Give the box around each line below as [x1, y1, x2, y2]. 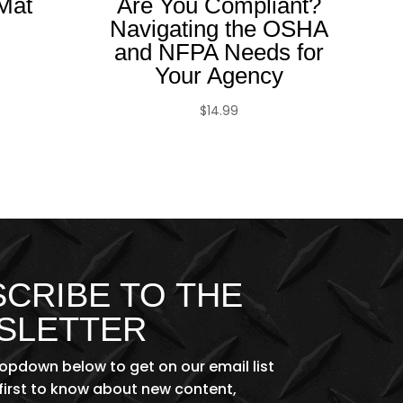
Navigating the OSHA [109, 14, 328, 42]
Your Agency [154, 61, 283, 89]
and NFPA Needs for [113, 38, 324, 66]
